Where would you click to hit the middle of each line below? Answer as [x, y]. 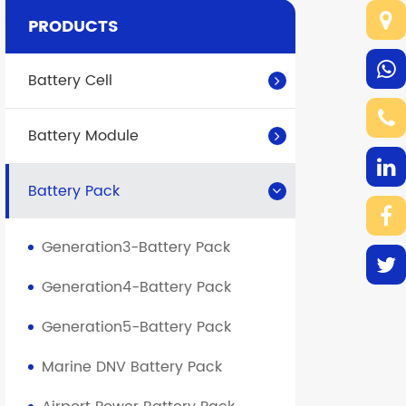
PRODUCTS [73, 26]
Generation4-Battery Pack [136, 288]
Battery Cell [70, 81]
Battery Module [83, 136]
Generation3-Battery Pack [136, 248]
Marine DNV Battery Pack [132, 367]
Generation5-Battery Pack [136, 328]
